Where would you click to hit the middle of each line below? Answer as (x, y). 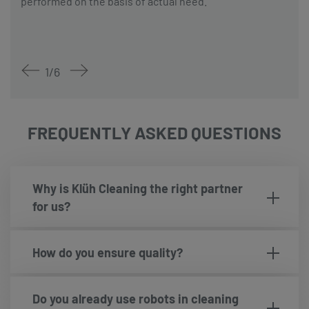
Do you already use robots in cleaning (136, 298)
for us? (52, 206)
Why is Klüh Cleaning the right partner (138, 188)
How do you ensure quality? (108, 252)
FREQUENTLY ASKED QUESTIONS (154, 133)
